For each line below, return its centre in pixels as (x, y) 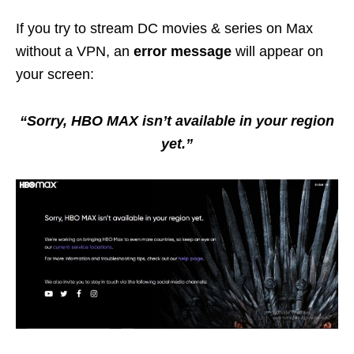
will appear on (277, 52)
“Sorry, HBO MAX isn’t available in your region (177, 121)
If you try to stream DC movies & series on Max (164, 29)
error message (183, 52)
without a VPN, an (75, 52)
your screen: (55, 75)
